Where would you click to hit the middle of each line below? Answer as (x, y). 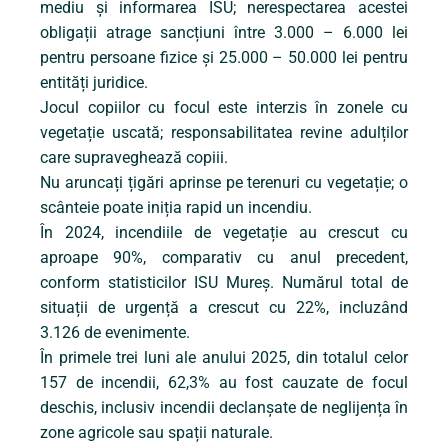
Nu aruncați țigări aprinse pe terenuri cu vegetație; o (224, 183)
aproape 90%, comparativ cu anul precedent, (224, 258)
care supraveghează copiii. (134, 158)
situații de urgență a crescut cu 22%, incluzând (224, 308)
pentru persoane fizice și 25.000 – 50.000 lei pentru (224, 58)
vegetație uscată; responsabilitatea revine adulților (224, 133)
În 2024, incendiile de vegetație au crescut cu (224, 233)
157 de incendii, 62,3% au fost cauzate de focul (224, 383)
